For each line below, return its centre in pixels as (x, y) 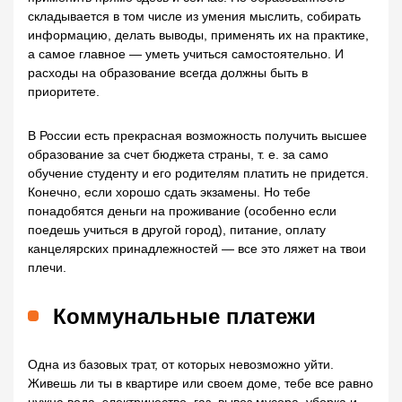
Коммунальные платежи (184, 317)
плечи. (47, 268)
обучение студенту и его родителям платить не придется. (198, 174)
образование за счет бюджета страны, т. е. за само (178, 155)
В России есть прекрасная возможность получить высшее (197, 136)
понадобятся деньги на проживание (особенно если (182, 211)
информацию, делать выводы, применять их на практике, (198, 35)
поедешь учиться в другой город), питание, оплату (177, 230)
